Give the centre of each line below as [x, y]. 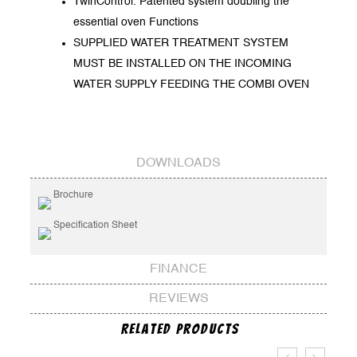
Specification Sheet [94, 225]
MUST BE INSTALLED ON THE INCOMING [183, 63]
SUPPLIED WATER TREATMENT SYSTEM [181, 43]
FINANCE [178, 269]
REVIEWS [178, 298]
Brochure [73, 195]
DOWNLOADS [178, 163]
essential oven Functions [136, 22]
